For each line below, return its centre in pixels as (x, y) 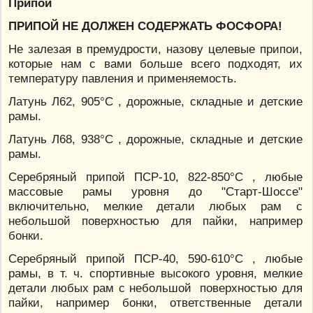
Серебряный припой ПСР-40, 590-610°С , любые (155, 259)
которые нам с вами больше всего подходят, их (155, 63)
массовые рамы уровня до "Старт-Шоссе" (155, 192)
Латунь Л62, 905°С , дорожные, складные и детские (155, 102)
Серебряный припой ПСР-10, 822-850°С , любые (155, 177)
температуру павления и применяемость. (123, 78)
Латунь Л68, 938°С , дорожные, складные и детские (155, 139)
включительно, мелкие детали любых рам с (155, 206)
